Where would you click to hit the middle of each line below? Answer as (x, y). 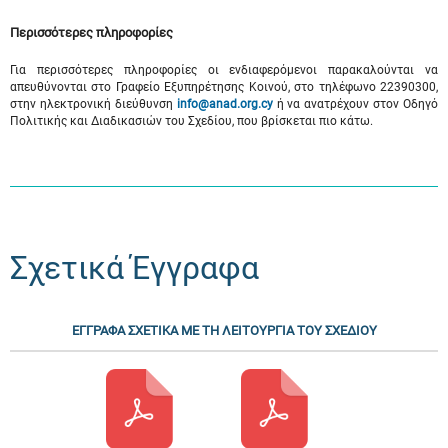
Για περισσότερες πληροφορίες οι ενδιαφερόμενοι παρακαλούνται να (224, 70)
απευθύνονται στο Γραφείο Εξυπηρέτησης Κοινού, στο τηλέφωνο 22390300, (224, 87)
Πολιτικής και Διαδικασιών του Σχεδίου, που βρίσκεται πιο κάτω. (191, 121)
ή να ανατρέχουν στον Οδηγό (355, 104)
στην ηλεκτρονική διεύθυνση (93, 104)
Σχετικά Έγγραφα (134, 268)
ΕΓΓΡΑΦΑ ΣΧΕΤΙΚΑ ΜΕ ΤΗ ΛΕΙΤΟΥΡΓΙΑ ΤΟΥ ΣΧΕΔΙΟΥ (224, 330)
